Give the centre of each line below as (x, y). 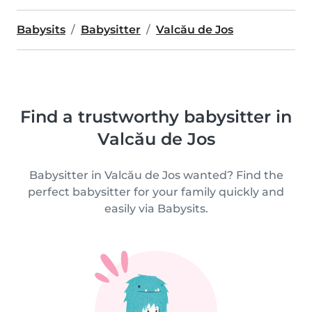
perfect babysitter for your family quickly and (156, 192)
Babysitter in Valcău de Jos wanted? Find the (156, 175)
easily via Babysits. (156, 209)
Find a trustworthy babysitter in (156, 117)
